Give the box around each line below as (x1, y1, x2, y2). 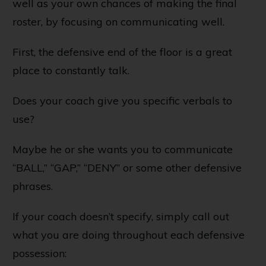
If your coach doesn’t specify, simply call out (12, 210, 229, 224)
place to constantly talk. (12, 64, 129, 78)
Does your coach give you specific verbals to (12, 94, 232, 108)
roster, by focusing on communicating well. (12, 15, 224, 29)
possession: (12, 246, 66, 261)
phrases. (12, 179, 53, 194)
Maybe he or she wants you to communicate (12, 142, 233, 157)
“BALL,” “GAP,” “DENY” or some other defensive (12, 161, 242, 175)
